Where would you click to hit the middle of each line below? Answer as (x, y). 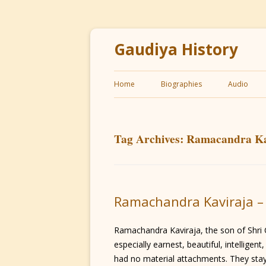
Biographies (181, 84)
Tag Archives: (150, 139)
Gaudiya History (176, 49)
